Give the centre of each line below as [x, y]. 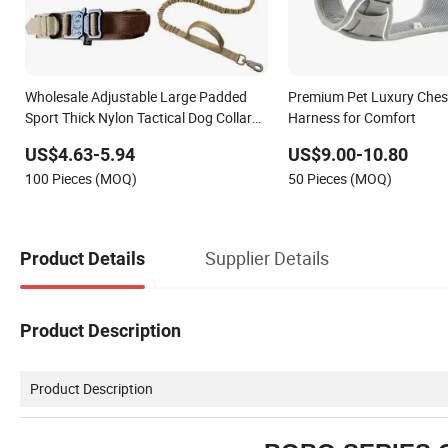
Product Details [82, 259]
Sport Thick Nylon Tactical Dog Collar [138, 117]
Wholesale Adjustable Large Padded [136, 96]
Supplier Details [267, 258]
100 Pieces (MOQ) [81, 178]
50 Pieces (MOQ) [339, 178]
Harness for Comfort [351, 117]
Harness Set [62, 138]
